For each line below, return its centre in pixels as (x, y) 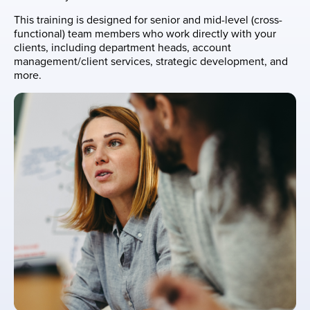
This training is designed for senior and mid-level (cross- (148, 20)
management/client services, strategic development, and (151, 62)
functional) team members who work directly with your (145, 34)
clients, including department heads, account (122, 48)
